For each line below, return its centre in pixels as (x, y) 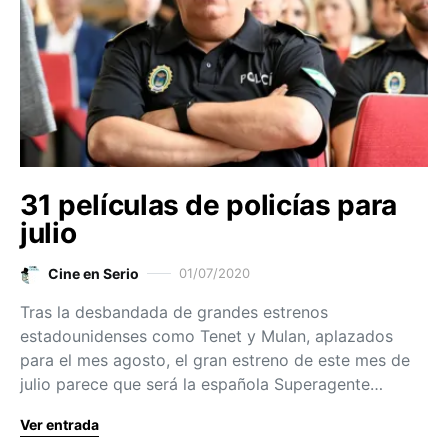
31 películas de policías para (208, 205)
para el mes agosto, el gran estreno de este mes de (215, 360)
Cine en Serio (93, 273)
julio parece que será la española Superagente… (201, 384)
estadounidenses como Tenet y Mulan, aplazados (206, 336)
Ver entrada (59, 424)
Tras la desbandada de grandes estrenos (174, 312)
